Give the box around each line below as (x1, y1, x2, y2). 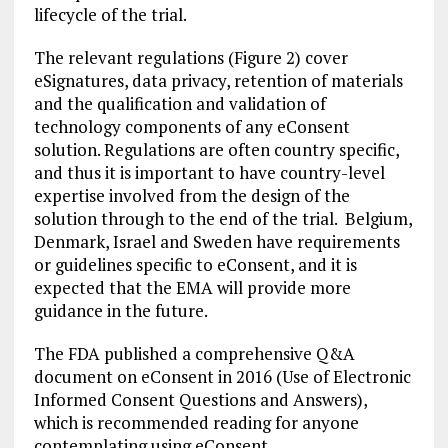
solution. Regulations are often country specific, (33, 138, 399, 161)
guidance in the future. (33, 299, 208, 322)
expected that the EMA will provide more (33, 276, 351, 299)
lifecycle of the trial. (33, 3, 187, 26)
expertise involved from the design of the (33, 184, 350, 207)
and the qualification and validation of (33, 92, 326, 115)
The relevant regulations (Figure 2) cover (33, 46, 348, 69)
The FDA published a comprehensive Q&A (33, 342, 355, 365)
